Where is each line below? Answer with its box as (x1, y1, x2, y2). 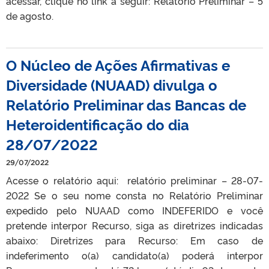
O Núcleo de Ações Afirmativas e (6, 55, 230, 74)
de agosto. (6, 9, 53, 22)
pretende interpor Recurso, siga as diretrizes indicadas (6, 219, 263, 232)
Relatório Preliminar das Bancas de (6, 94, 246, 114)
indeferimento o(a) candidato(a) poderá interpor (6, 249, 263, 262)
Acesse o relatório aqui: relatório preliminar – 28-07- (6, 174, 263, 187)
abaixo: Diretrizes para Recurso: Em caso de (6, 234, 263, 247)
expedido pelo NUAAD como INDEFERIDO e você (6, 204, 263, 217)
